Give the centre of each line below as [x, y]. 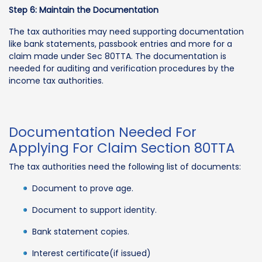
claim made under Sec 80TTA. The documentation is [118, 56]
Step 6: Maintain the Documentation [84, 10]
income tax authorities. [56, 80]
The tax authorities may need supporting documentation [126, 31]
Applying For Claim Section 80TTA [122, 148]
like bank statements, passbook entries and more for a [120, 44]
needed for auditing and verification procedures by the [122, 68]
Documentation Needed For [103, 132]
